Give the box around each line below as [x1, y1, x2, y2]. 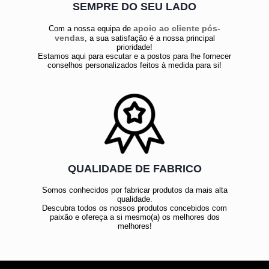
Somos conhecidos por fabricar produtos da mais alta [41, 185, 228, 195]
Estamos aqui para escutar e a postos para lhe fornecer [38, 51, 231, 61]
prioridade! [116, 42, 153, 52]
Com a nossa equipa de [49, 23, 133, 33]
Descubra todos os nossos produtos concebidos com [42, 203, 227, 213]
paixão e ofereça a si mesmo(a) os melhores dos [49, 212, 220, 222]
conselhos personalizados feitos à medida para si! [47, 60, 222, 70]
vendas [54, 32, 85, 43]
